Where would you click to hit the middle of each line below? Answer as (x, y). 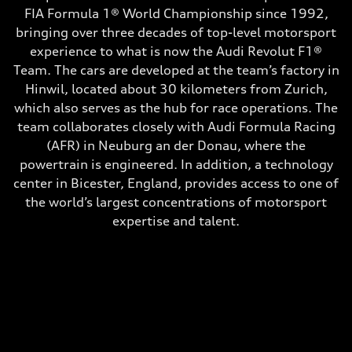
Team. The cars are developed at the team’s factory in (176, 70)
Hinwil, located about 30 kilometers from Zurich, (176, 89)
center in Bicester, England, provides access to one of (176, 183)
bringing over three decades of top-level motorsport (176, 32)
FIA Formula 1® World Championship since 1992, (176, 13)
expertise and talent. (176, 221)
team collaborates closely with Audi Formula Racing (176, 126)
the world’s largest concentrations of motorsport (176, 202)
